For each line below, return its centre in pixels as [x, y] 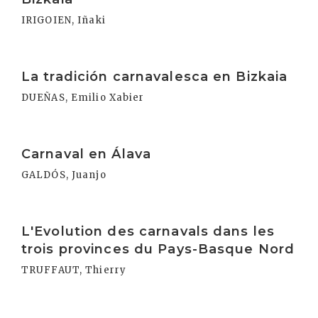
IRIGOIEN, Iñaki [64, 20]
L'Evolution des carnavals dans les [148, 231]
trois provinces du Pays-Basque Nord [158, 249]
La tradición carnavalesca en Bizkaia [155, 77]
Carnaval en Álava [87, 154]
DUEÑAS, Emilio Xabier [83, 98]
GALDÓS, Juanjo [64, 175]
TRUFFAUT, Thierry [74, 270]
